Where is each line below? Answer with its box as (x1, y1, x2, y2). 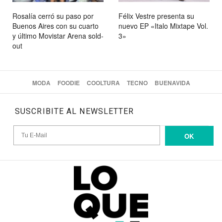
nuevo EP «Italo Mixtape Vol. (118, 21, 208, 31)
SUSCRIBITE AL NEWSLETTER (15, 107, 134, 116)
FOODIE (57, 78, 80, 88)
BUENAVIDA (154, 78, 190, 88)
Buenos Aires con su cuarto (12, 21, 99, 31)
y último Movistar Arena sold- (12, 31, 104, 41)
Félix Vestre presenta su (118, 11, 194, 21)
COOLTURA (86, 78, 120, 88)
